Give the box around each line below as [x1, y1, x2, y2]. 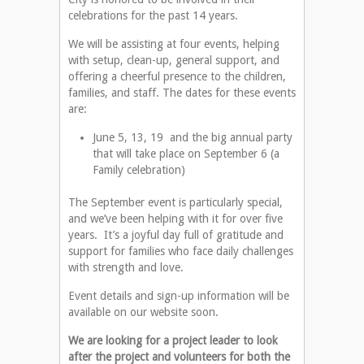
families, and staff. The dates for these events [68, 86, 296, 100]
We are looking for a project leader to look [68, 334, 278, 348]
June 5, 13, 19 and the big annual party [93, 131, 292, 145]
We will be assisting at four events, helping [68, 37, 279, 51]
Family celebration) [93, 163, 185, 177]
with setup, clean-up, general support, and [68, 54, 279, 67]
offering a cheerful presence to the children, [68, 70, 286, 84]
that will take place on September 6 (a [93, 147, 279, 161]
